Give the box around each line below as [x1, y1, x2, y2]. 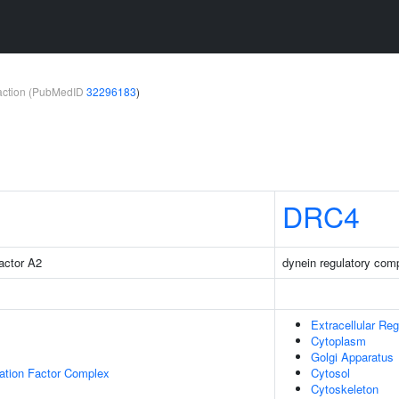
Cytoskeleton [311, 380, 379, 397]
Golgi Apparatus [311, 348, 394, 365]
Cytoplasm [311, 332, 366, 349]
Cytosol [311, 364, 350, 381]
